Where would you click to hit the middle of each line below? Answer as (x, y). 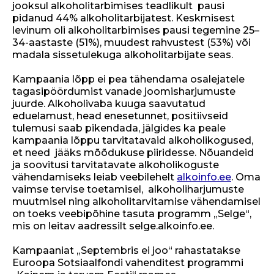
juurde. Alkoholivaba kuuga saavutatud (109, 103)
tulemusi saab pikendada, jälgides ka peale (119, 128)
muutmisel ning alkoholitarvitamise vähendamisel (136, 201)
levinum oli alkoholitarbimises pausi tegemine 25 (133, 30)
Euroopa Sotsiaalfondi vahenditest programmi (128, 262)
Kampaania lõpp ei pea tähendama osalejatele (128, 79)
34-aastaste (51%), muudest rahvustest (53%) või (131, 42)
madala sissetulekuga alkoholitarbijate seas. (123, 54)
